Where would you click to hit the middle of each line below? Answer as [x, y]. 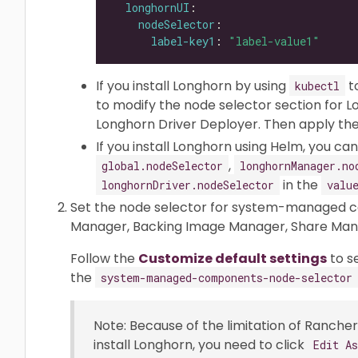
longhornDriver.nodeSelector [188, 185]
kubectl [317, 86]
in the [300, 185]
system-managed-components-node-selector [227, 277]
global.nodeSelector [162, 165]
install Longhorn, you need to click [201, 344]
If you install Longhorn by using [193, 86]
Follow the [104, 258]
